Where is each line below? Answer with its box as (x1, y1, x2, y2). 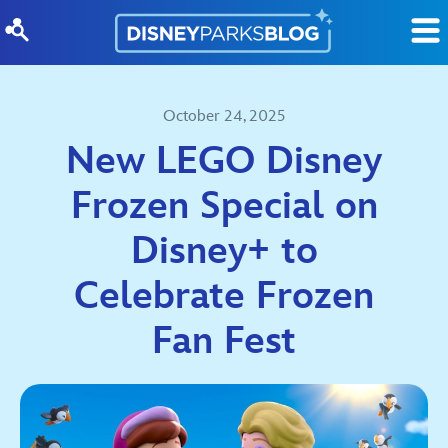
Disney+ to (130, 229, 318, 274)
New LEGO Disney (66, 139, 382, 184)
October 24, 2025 (163, 107, 285, 126)
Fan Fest (152, 319, 296, 364)
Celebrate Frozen (74, 274, 374, 319)
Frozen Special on (70, 184, 378, 229)
